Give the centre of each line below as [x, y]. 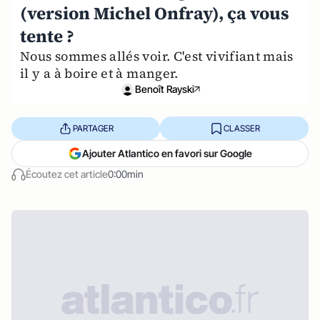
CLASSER [241, 128]
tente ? [47, 36]
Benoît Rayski [164, 89]
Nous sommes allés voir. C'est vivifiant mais [157, 56]
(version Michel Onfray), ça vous [155, 13]
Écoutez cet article [67, 174]
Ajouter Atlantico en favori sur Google [167, 153]
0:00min [126, 174]
